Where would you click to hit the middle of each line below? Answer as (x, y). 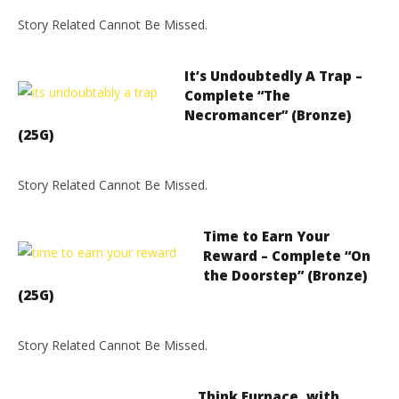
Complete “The (237, 95)
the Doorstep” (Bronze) (285, 275)
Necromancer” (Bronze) (268, 115)
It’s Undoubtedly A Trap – (273, 76)
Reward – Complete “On (287, 256)
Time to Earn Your (266, 236)
